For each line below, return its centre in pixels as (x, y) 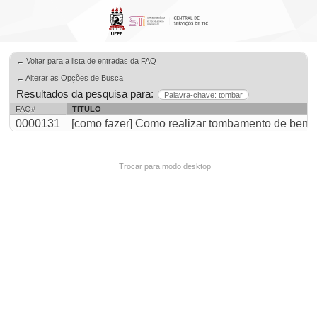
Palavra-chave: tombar (203, 95)
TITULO (87, 109)
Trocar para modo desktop (165, 166)
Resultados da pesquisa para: (85, 94)
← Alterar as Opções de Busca (70, 78)
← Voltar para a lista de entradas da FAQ (86, 61)
